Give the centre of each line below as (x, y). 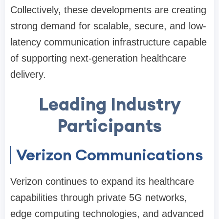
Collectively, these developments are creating (108, 10)
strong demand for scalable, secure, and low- (108, 26)
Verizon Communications (109, 155)
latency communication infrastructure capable (109, 42)
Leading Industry (109, 104)
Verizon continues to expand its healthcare (102, 181)
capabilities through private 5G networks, (99, 197)
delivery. (28, 74)
